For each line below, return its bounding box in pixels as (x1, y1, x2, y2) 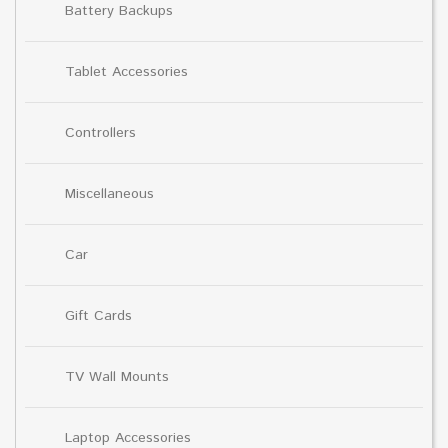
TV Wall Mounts (65, 366, 169, 387)
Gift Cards (65, 305, 132, 326)
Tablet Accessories (65, 61, 188, 82)
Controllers (65, 122, 136, 143)
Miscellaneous (65, 183, 154, 204)
